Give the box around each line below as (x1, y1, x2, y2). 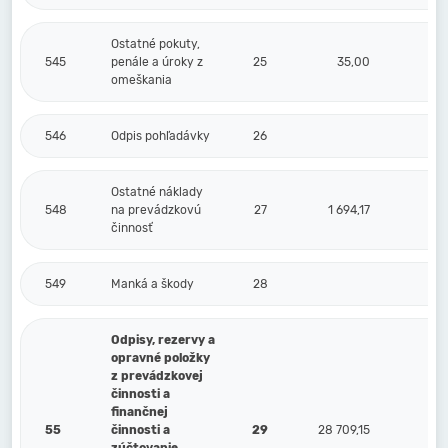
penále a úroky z (111, 55, 203, 69)
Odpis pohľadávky (111, 129, 210, 143)
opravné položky (111, 351, 210, 365)
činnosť (111, 221, 152, 235)
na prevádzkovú (111, 203, 201, 217)
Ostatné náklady (111, 185, 203, 199)
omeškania (111, 73, 172, 87)
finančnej (111, 405, 168, 419)
